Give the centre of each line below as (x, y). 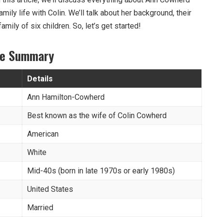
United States (50, 189)
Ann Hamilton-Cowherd (66, 97)
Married (40, 207)
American (43, 134)
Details (40, 78)
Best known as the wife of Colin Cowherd (97, 115)
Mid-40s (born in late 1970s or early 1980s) (101, 170)
